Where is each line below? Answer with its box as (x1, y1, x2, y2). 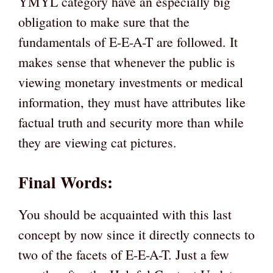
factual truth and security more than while (18, 113, 244, 132)
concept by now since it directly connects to (18, 225, 255, 244)
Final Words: (18, 170, 113, 194)
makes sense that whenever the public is (18, 53, 235, 71)
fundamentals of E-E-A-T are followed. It (18, 33, 238, 51)
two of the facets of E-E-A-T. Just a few (18, 246, 229, 264)
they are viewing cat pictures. (18, 133, 177, 152)
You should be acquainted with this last (18, 205, 232, 224)
